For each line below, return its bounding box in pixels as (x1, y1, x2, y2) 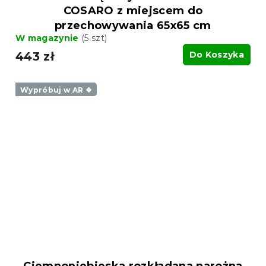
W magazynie (15, 32, 81, 43)
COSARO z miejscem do (63, 4, 203, 17)
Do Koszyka (189, 49, 244, 60)
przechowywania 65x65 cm (55, 18, 211, 32)
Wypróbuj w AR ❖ (20, 85, 92, 94)
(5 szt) (81, 32, 107, 43)
